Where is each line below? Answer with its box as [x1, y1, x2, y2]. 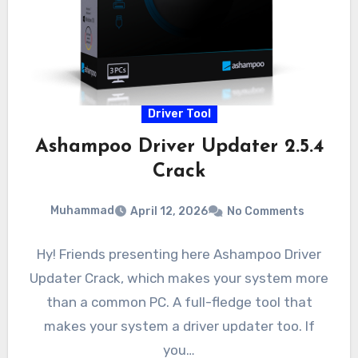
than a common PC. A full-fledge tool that [46, 293, 312, 310]
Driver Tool [147, 107, 211, 121]
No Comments [227, 204, 304, 218]
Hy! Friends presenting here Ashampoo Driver [37, 245, 321, 262]
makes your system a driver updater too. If [43, 317, 315, 334]
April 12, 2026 [130, 204, 208, 218]
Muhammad [50, 204, 114, 218]
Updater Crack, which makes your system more [30, 269, 328, 286]
